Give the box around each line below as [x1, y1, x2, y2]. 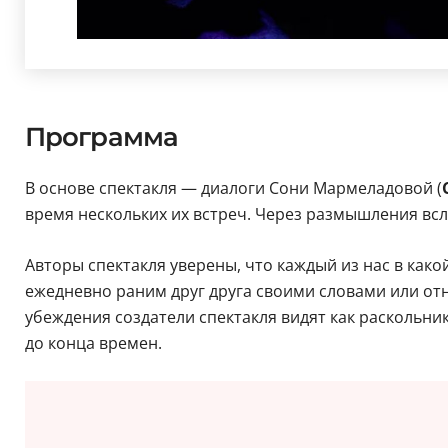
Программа [24, 121, 179, 154]
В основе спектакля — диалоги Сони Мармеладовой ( [24, 177, 442, 200]
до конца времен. [24, 332, 194, 355]
